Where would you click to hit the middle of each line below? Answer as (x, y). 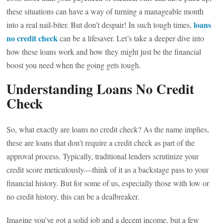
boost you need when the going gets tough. (74, 65)
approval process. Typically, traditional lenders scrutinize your (103, 156)
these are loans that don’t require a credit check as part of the (101, 143)
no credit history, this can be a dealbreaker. (73, 196)
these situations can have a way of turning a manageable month (105, 11)
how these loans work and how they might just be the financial (104, 52)
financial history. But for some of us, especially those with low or (108, 183)
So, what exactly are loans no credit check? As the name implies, (108, 129)
